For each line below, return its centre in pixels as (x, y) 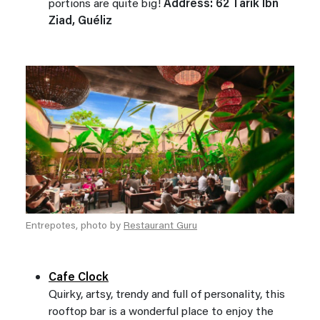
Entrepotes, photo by (75, 226)
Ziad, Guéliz (80, 22)
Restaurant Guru (160, 226)
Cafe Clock (79, 277)
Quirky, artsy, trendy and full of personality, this (167, 295)
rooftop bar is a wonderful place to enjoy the (161, 312)
